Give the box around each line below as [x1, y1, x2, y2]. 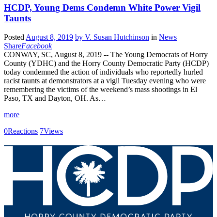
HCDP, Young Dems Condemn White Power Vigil [4, 2, 201, 13]
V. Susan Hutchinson [85, 32, 149, 41]
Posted [4, 32, 26, 41]
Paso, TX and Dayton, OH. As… [4, 93, 106, 102]
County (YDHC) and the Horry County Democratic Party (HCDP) [4, 59, 209, 67]
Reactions [8, 126, 38, 135]
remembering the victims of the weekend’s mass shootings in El [4, 85, 197, 93]
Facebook [21, 41, 52, 50]
